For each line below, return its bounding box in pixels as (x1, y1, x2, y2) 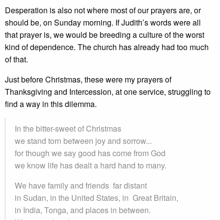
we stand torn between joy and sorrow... (15, 135, 152, 146)
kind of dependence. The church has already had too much (5, 41, 209, 53)
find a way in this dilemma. (5, 98, 97, 110)
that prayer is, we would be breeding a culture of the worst (5, 29, 204, 40)
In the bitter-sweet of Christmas (15, 123, 121, 134)
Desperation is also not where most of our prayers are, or (5, 4, 201, 16)
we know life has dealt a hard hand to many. (15, 160, 166, 171)
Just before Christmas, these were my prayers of (5, 74, 171, 85)
